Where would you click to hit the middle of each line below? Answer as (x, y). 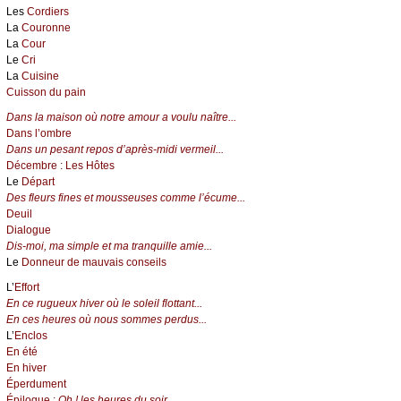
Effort (27, 288)
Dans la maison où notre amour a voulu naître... (121, 118)
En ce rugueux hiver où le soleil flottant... (104, 304)
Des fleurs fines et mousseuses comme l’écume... (126, 198)
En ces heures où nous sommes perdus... (107, 320)
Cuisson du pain (46, 93)
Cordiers (48, 12)
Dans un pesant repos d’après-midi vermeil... (115, 150)
